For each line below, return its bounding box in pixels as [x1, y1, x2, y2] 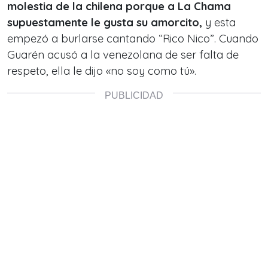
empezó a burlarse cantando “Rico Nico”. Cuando [7, 32, 258, 45]
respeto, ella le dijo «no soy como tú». [7, 64, 196, 78]
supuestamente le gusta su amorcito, [7, 16, 202, 29]
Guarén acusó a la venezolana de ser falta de [7, 48, 239, 62]
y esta [202, 16, 236, 29]
